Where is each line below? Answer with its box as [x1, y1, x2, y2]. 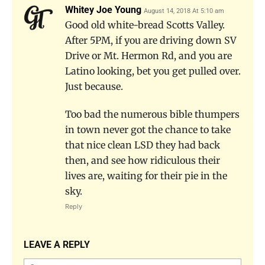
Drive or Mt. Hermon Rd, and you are [65, 49, 232, 62]
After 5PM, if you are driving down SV [65, 34, 237, 46]
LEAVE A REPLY [24, 238, 90, 250]
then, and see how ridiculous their [65, 154, 220, 166]
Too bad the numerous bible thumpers [65, 108, 240, 120]
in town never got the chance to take [65, 123, 231, 135]
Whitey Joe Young [65, 4, 141, 15]
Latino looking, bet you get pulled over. [65, 64, 241, 77]
